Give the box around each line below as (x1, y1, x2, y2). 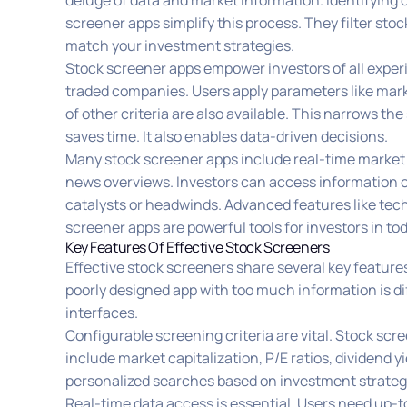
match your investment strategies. (65, 35, 294, 56)
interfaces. (65, 303, 138, 323)
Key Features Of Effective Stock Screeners (65, 237, 330, 258)
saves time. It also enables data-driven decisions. (65, 126, 388, 147)
